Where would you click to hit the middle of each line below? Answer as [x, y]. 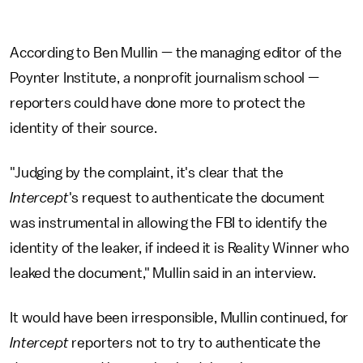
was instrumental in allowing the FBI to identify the [169, 223]
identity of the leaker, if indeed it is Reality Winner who [179, 248]
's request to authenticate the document [197, 198]
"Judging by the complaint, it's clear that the [147, 173]
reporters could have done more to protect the [158, 103]
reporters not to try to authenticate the [196, 343]
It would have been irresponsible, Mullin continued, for [179, 318]
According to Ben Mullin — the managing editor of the [176, 53]
